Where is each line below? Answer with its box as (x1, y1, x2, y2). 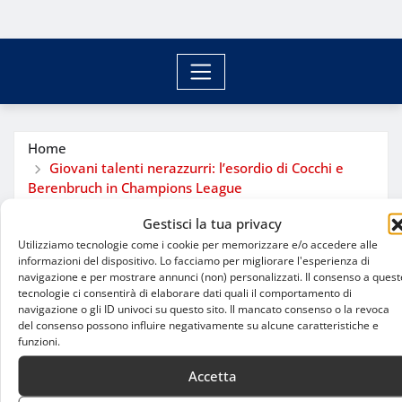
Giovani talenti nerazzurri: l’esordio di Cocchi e (48, 158, 344, 177)
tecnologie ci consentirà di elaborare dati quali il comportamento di (18, 284, 352, 300)
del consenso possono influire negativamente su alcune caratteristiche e (18, 317, 379, 332)
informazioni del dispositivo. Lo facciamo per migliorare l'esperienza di (18, 252, 370, 267)
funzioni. (18, 333, 60, 348)
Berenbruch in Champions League (28, 178, 242, 197)
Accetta (188, 366, 237, 385)
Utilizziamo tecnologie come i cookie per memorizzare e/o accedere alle (18, 236, 378, 251)
